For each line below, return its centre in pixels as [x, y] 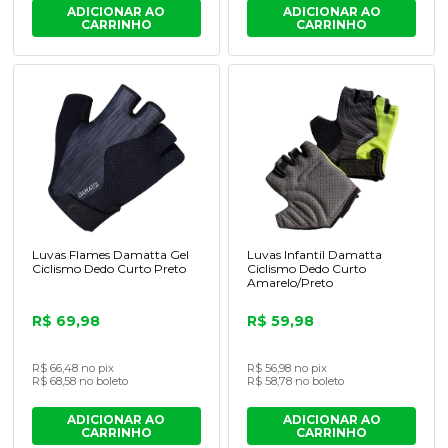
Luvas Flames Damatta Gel [110, 254]
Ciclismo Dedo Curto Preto [108, 268]
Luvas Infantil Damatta [314, 254]
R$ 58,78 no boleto [295, 380]
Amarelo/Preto [289, 282]
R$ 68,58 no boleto [79, 380]
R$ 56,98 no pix [286, 367]
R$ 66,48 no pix [72, 367]
